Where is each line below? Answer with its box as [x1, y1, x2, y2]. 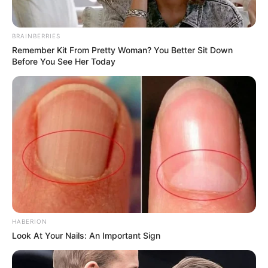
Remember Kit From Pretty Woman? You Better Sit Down [12, 44, 233, 55]
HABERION [12, 218, 47, 226]
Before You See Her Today [12, 56, 115, 66]
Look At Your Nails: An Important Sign [12, 230, 160, 241]
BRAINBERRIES [12, 32, 60, 39]
